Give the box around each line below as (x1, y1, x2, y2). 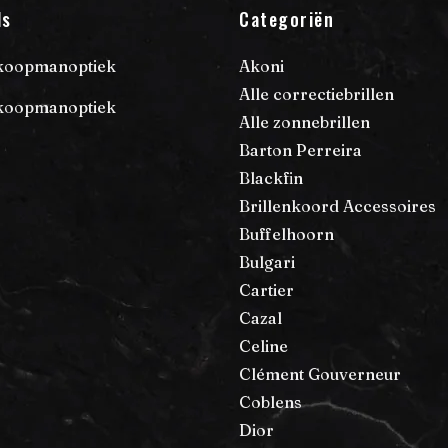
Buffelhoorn (239, 223, 334, 244)
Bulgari (239, 251, 295, 272)
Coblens (239, 391, 302, 412)
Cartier (239, 279, 294, 300)
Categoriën (239, 5, 334, 32)
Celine (239, 335, 288, 356)
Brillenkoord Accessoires (239, 195, 436, 216)
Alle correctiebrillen (239, 83, 394, 104)
